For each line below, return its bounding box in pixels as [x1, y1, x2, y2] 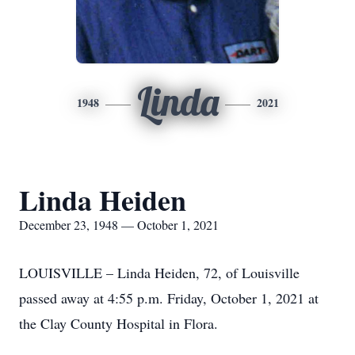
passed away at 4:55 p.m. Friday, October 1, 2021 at [19, 288, 319, 307]
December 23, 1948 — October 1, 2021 [19, 216, 219, 233]
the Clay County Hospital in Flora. [19, 314, 218, 333]
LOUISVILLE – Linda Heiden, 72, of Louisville [19, 263, 300, 282]
